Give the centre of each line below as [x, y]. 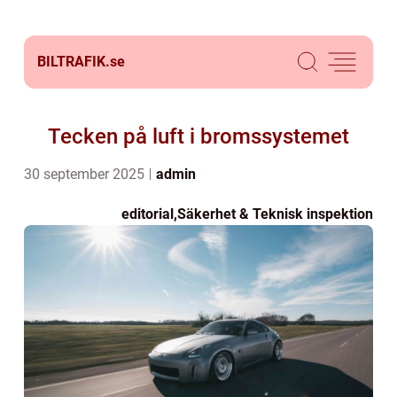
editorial [148, 214]
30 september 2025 [86, 174]
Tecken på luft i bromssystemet [198, 136]
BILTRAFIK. [74, 62]
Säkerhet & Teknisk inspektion [275, 214]
